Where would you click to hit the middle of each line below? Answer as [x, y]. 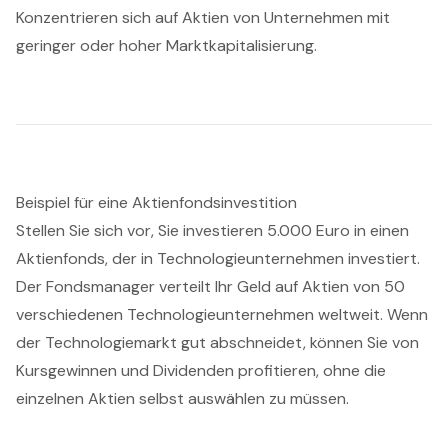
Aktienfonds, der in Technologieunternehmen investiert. [218, 259]
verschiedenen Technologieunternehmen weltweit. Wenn [222, 315]
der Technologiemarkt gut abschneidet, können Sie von [217, 343]
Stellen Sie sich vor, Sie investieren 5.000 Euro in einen [212, 231]
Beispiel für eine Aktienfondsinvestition [156, 203]
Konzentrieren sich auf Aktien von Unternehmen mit [203, 18]
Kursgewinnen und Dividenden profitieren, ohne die [201, 371]
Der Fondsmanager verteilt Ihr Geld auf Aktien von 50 [210, 287]
